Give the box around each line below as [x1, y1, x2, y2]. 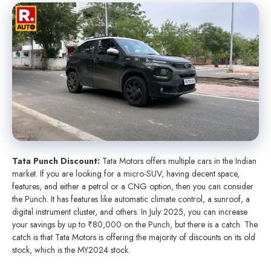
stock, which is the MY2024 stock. [12, 244, 130, 256]
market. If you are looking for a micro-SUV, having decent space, [12, 168, 240, 180]
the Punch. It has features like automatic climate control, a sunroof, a [12, 193, 250, 206]
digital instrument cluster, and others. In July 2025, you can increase [12, 206, 247, 218]
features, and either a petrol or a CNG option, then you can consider [12, 180, 253, 193]
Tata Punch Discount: [12, 155, 102, 168]
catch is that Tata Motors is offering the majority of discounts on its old [12, 231, 255, 244]
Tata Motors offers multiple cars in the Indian [102, 155, 256, 168]
